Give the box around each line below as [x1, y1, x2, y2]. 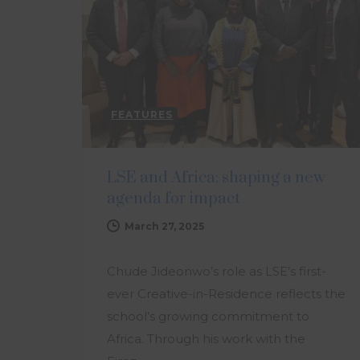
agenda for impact [107, 188, 240, 209]
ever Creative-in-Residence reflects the [107, 285, 346, 301]
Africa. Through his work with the [107, 330, 305, 346]
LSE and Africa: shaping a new [107, 167, 325, 188]
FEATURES [111, 108, 173, 121]
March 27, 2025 [125, 219, 204, 232]
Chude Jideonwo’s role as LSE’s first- [107, 263, 326, 279]
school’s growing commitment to [107, 308, 309, 324]
